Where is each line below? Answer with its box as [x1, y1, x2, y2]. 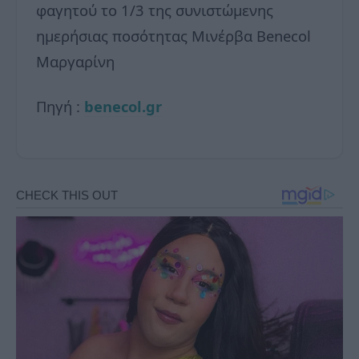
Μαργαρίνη [36, 50, 115, 71]
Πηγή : [36, 95, 84, 116]
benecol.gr [84, 95, 162, 116]
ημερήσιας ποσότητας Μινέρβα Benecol [36, 25, 311, 46]
